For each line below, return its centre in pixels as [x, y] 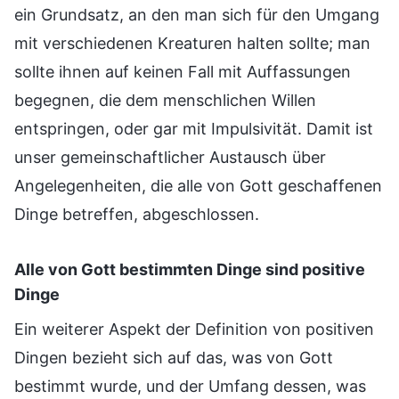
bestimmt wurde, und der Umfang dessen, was [190, 387]
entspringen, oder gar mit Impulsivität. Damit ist [194, 129]
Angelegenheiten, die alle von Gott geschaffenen [198, 186]
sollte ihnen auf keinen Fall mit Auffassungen [183, 72]
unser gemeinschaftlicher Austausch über [170, 158]
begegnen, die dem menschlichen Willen [165, 101]
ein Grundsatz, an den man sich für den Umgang [197, 15]
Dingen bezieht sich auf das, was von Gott [174, 358]
